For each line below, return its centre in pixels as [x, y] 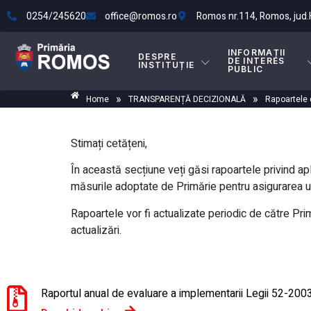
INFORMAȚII [257, 52]
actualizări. [96, 230]
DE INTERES [256, 61]
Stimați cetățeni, [109, 143]
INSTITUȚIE [167, 65]
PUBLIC [245, 69]
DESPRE [157, 57]
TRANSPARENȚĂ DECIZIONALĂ [187, 99]
